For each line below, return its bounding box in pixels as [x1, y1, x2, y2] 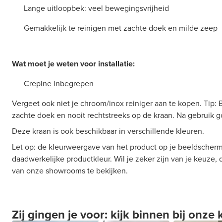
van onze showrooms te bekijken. [12, 165, 128, 176]
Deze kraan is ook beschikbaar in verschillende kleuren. [12, 125, 204, 137]
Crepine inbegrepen [24, 78, 94, 89]
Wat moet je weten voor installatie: [12, 58, 135, 69]
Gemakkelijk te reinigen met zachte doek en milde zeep [24, 22, 218, 34]
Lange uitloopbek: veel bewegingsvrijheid [24, 2, 169, 14]
